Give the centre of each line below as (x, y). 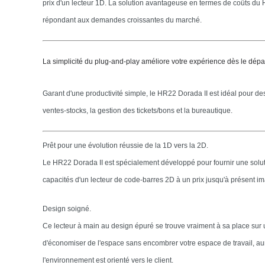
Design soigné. (67, 209)
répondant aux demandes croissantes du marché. (122, 20)
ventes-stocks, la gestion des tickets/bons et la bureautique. (138, 110)
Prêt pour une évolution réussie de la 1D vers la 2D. (125, 146)
